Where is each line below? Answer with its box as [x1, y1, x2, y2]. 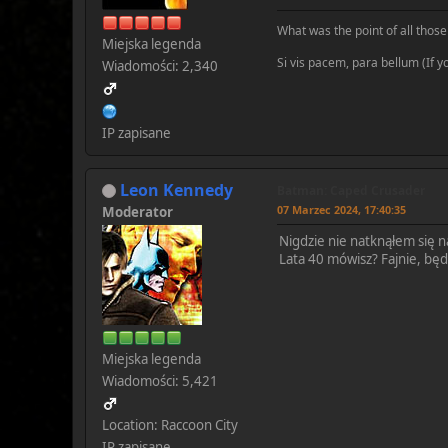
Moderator [102, 202, 173, 221]
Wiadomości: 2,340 [102, 56, 218, 75]
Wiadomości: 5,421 [102, 371, 218, 390]
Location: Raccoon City [102, 415, 238, 434]
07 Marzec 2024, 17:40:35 [277, 201, 406, 217]
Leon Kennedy [120, 178, 233, 201]
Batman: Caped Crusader [277, 181, 425, 199]
